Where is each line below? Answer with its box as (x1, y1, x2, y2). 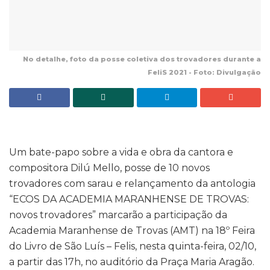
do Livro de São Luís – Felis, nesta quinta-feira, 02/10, (9, 240, 256, 253)
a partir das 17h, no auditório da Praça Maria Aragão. (9, 256, 254, 268)
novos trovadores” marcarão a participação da (9, 209, 227, 221)
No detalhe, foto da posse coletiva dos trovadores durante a (23, 54, 261, 63)
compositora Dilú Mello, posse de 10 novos (9, 162, 210, 174)
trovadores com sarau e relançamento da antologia (9, 178, 256, 190)
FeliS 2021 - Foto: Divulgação (148, 67, 261, 77)
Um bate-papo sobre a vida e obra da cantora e (9, 146, 233, 159)
